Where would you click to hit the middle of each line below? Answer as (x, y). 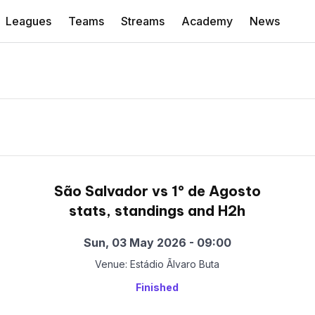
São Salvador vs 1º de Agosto (157, 191)
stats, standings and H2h (157, 211)
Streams (143, 21)
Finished (157, 288)
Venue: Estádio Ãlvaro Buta (157, 264)
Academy (207, 21)
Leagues (28, 21)
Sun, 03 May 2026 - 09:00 (157, 243)
